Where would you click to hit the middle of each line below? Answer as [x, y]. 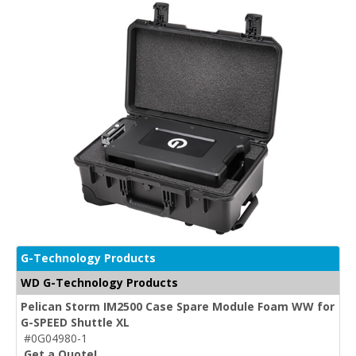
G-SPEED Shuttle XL [75, 322]
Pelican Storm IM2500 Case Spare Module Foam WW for [178, 306]
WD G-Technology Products [99, 282]
